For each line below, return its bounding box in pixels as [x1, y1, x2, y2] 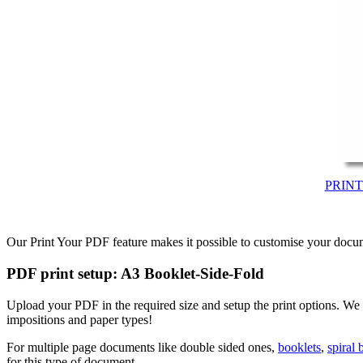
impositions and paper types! [6, 312, 152, 327]
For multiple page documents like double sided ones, [6, 340, 278, 354]
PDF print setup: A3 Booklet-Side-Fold [6, 265, 264, 283]
